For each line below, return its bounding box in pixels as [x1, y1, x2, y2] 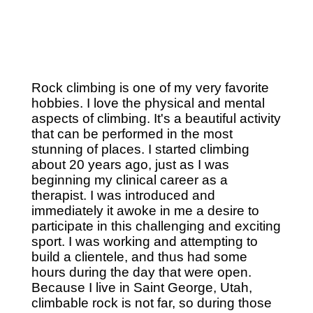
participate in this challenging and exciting [31, 219, 281, 234]
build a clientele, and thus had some [31, 249, 247, 265]
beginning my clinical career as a [31, 173, 228, 188]
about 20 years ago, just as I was [31, 157, 229, 173]
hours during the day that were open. [31, 265, 252, 280]
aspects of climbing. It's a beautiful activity [31, 111, 281, 126]
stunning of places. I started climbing [31, 142, 249, 157]
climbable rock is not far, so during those [31, 296, 272, 311]
